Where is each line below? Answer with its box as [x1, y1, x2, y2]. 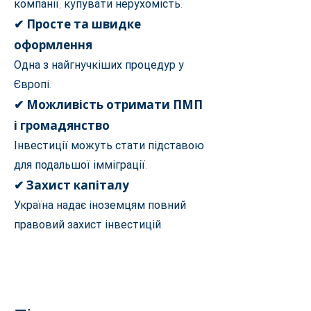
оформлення [14, 37, 92, 53]
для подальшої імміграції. [14, 158, 147, 171]
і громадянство [14, 117, 110, 133]
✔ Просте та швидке [14, 16, 141, 32]
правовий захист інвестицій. [14, 218, 163, 231]
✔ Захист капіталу [14, 177, 129, 193]
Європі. [14, 78, 51, 91]
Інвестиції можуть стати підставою [14, 139, 204, 152]
